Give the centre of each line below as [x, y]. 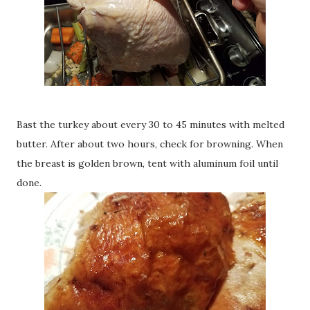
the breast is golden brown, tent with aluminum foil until [147, 163]
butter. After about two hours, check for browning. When [150, 144]
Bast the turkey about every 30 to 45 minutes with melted [151, 124]
